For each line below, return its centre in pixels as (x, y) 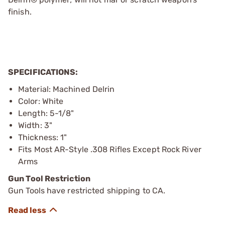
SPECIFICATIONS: (43, 72)
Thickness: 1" (43, 137)
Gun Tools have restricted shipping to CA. (87, 191)
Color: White (41, 101)
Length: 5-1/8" (46, 113)
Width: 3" (35, 125)
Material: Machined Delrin (67, 89)
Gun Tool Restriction (49, 179)
